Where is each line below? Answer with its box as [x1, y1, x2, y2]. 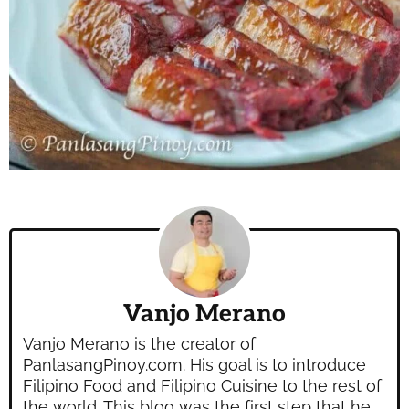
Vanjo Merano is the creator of [23, 334, 256, 354]
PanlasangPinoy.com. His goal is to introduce [23, 355, 366, 375]
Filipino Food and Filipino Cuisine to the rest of [23, 376, 382, 396]
